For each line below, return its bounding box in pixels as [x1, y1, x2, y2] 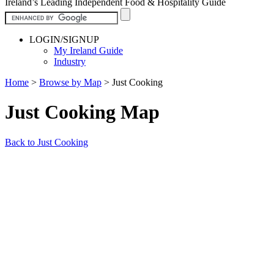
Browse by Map [39, 76, 102, 87]
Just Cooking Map [5, 101, 160, 124]
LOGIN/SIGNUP [29, 34, 99, 45]
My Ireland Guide [54, 45, 123, 56]
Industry [54, 56, 86, 67]
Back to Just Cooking [5, 136, 88, 147]
